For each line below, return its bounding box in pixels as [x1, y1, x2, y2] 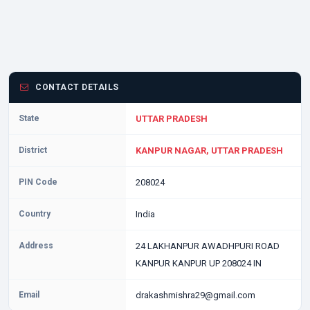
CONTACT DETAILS [33, 82, 119, 92]
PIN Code [19, 177, 57, 187]
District [19, 145, 47, 155]
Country [19, 209, 51, 219]
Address [19, 241, 53, 250]
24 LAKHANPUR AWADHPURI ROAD [135, 241, 280, 251]
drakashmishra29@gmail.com [135, 290, 255, 300]
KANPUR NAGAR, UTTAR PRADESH [135, 145, 283, 156]
